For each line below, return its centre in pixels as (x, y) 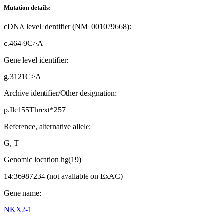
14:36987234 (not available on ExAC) (63, 176)
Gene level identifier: (36, 60)
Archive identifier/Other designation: (60, 93)
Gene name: (22, 193)
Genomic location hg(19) (43, 160)
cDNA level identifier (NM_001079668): (67, 27)
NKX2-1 (18, 210)
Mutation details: (27, 8)
